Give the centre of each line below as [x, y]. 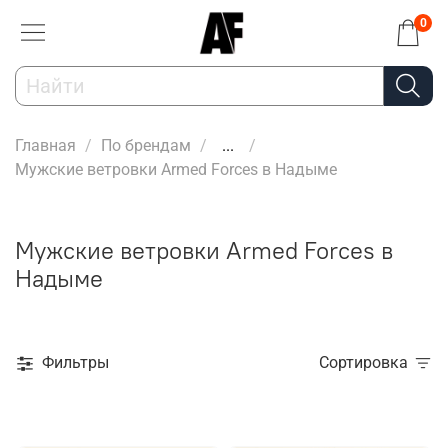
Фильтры [75, 363]
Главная [45, 145]
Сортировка [368, 363]
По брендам [146, 145]
